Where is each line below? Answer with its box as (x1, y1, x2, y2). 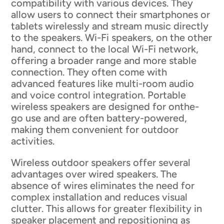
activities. (11, 134, 55, 147)
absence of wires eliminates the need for (11, 179, 195, 191)
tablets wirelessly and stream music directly (11, 19, 209, 32)
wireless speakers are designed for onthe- (11, 100, 199, 112)
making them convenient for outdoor (11, 123, 179, 135)
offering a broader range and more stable (11, 54, 197, 66)
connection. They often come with (11, 65, 167, 78)
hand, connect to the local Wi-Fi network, (11, 42, 199, 55)
